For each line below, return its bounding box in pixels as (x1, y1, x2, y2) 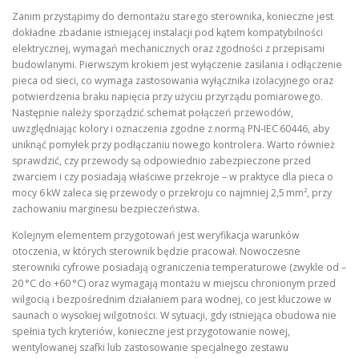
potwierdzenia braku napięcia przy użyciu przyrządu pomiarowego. (12, 90, 323, 103)
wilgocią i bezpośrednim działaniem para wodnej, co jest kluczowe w (12, 292, 332, 307)
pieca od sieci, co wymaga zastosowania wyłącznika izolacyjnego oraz (12, 74, 333, 87)
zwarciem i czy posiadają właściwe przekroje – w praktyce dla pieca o (12, 170, 333, 184)
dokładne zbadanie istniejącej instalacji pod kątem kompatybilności (12, 26, 323, 39)
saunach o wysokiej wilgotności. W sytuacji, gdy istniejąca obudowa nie (12, 309, 337, 323)
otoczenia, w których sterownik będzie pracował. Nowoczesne (12, 244, 301, 259)
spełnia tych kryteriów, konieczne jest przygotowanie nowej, (12, 325, 290, 339)
